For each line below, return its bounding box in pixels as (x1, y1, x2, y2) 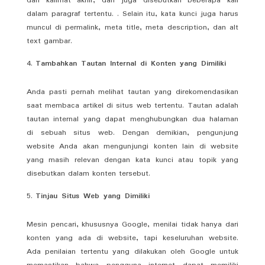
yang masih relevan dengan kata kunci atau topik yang (26, 153, 239, 166)
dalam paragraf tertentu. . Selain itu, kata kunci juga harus (26, 7, 239, 20)
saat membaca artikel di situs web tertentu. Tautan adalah (26, 99, 239, 112)
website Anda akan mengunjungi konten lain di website (26, 140, 239, 153)
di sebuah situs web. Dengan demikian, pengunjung (26, 126, 239, 139)
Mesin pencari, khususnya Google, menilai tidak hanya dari (26, 218, 239, 231)
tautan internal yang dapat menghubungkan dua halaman (26, 112, 239, 125)
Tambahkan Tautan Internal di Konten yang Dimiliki (35, 57, 226, 70)
